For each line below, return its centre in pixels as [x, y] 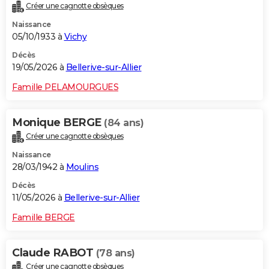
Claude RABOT [54, 253]
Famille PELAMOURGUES [65, 87]
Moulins [82, 167]
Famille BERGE [44, 218]
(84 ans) [124, 123]
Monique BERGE [58, 123]
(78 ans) [115, 253]
